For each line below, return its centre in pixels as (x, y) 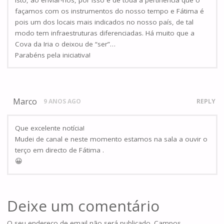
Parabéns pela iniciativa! (53, 55)
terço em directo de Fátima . (59, 150)
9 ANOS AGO (62, 101)
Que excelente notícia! (50, 128)
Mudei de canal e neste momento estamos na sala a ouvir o (111, 139)
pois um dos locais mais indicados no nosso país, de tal (104, 22)
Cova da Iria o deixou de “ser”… (65, 44)
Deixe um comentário (83, 206)
